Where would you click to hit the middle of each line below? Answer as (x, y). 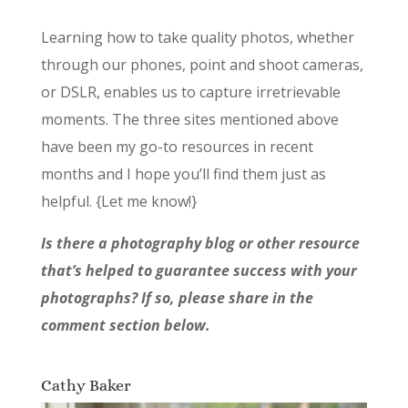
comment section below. (125, 325)
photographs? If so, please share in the (177, 297)
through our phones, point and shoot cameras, (202, 64)
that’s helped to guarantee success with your (199, 270)
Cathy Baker (86, 385)
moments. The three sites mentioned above (189, 119)
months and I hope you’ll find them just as (183, 173)
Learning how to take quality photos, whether (197, 37)
